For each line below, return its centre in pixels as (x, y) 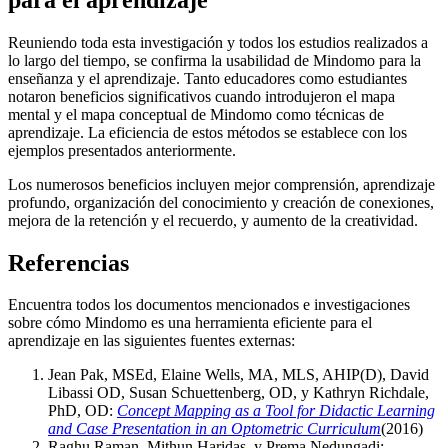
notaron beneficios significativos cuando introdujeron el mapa (201, 96)
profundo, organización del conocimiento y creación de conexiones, (221, 202)
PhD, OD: (82, 411)
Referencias (68, 262)
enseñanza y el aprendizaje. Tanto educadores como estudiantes (207, 78)
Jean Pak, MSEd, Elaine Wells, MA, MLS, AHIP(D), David (238, 375)
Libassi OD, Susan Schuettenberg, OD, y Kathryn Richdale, (238, 393)
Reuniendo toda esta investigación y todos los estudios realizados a (218, 42)
